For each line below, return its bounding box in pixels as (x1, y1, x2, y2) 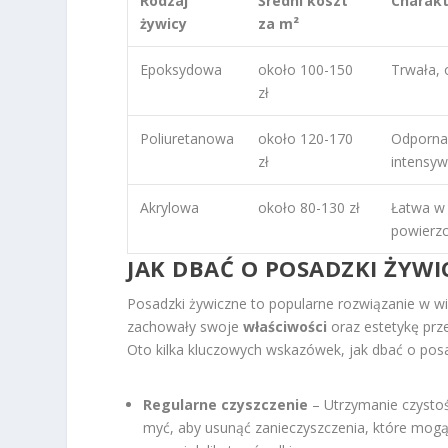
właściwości (243, 317, 328, 337)
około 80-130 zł (258, 198, 361, 218)
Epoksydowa (140, 60, 223, 80)
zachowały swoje (127, 317, 244, 337)
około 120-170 (258, 129, 354, 149)
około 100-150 (258, 60, 354, 80)
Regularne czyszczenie (143, 395, 309, 415)
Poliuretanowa (140, 129, 235, 149)
